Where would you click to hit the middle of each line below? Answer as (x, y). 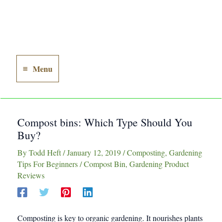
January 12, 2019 (95, 152)
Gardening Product (159, 164)
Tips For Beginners (48, 164)
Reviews (31, 175)
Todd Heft (46, 152)
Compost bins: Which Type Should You (105, 122)
